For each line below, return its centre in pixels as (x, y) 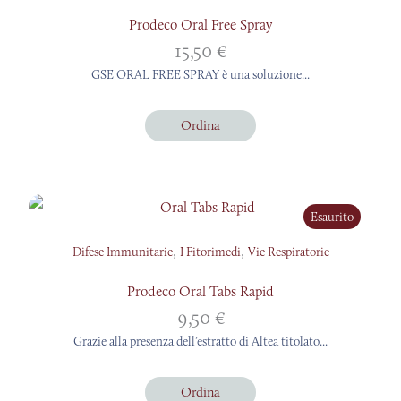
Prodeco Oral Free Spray (200, 24)
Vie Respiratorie (288, 251)
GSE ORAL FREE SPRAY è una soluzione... (200, 74)
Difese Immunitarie (122, 251)
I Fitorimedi (210, 251)
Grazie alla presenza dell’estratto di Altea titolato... (200, 341)
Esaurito (332, 216)
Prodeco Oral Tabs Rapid (200, 291)
